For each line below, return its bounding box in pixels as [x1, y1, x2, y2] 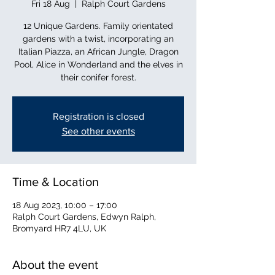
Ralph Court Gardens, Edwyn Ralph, [12, 211, 156, 222]
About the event [12, 257, 98, 271]
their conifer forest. [60, 72, 136, 82]
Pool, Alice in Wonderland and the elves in [14, 59, 183, 69]
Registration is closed [52, 110, 144, 122]
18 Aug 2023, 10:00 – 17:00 [12, 199, 117, 210]
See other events [61, 125, 135, 136]
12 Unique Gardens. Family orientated [23, 20, 173, 31]
